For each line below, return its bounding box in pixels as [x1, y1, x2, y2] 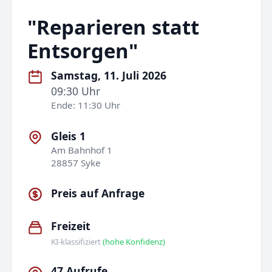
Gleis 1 [51, 128, 86, 143]
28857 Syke [51, 156, 101, 169]
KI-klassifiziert [51, 236, 103, 247]
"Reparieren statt [27, 13, 199, 41]
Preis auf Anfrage [51, 185, 145, 200]
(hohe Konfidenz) [103, 236, 166, 247]
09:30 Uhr [51, 84, 101, 99]
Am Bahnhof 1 [51, 143, 113, 156]
